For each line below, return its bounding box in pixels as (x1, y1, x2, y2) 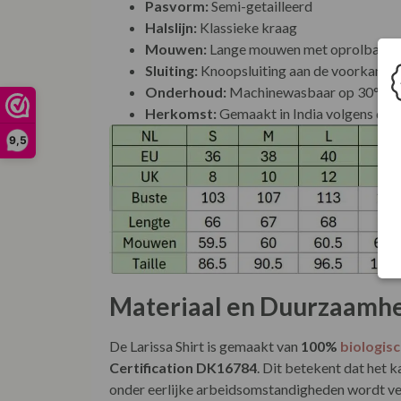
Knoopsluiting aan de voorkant (198, 61, 388, 79)
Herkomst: (145, 104, 217, 122)
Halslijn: (145, 18, 197, 36)
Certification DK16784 (109, 359, 257, 377)
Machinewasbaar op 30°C (226, 82, 389, 100)
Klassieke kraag (197, 18, 297, 36)
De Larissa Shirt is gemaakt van (109, 337, 301, 355)
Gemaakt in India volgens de (217, 104, 394, 122)
